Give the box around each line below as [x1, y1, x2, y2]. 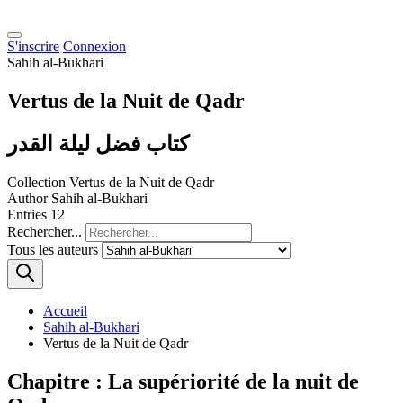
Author [7, 190, 48, 206]
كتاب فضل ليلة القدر [7, 131, 189, 156]
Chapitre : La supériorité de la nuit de [7, 369, 359, 393]
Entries [7, 206, 47, 222]
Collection [7, 174, 66, 190]
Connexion [63, 39, 126, 54]
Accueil [43, 302, 87, 318]
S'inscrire [7, 39, 59, 54]
